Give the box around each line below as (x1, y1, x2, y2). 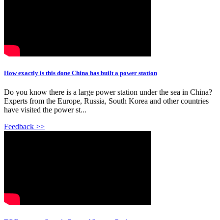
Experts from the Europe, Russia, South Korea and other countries (4, 97, 209, 106)
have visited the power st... (4, 106, 86, 114)
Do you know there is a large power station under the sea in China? (4, 88, 212, 97)
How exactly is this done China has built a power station (4, 69, 157, 77)
